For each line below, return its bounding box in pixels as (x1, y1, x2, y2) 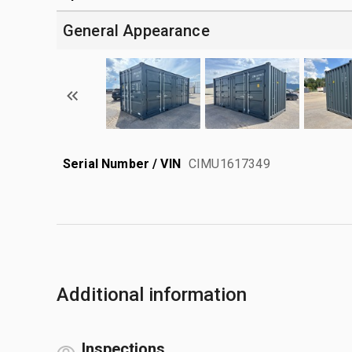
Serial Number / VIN (63, 156, 181, 171)
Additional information (57, 283, 247, 306)
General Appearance (63, 20, 210, 40)
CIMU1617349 (189, 156, 270, 171)
